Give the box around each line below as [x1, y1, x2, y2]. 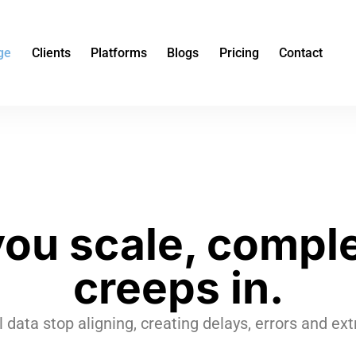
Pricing [219, 44, 259, 60]
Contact [279, 44, 323, 60]
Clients [31, 44, 71, 60]
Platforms [91, 44, 147, 60]
